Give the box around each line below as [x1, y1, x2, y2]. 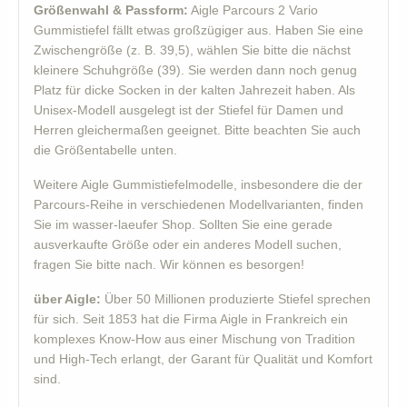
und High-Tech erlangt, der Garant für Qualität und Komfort [34, 352, 372, 367]
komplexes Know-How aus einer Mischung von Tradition [34, 332, 355, 347]
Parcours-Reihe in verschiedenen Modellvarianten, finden [34, 197, 363, 213]
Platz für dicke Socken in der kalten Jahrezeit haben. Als [34, 83, 355, 98]
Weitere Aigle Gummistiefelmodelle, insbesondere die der [34, 177, 362, 193]
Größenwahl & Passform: [34, 3, 188, 18]
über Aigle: [34, 292, 101, 307]
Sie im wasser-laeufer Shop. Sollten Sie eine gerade [34, 217, 333, 233]
